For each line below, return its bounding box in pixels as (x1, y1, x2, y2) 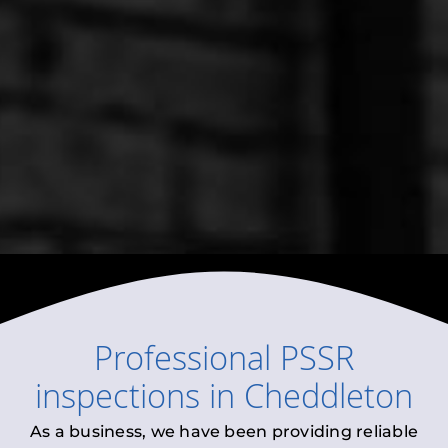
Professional (94, 335, 280, 392)
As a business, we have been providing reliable (29, 422, 419, 442)
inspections (35, 373, 200, 430)
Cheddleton (244, 373, 413, 430)
